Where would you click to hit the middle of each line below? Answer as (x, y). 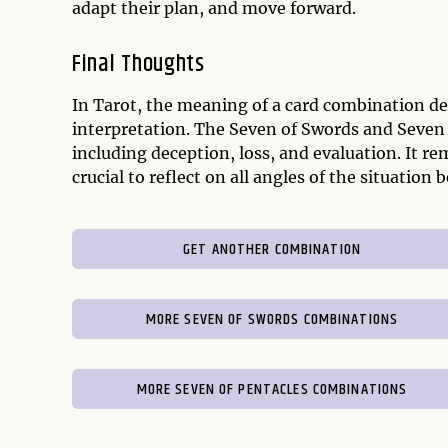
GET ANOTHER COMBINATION (272, 249)
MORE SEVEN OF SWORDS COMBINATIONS (272, 319)
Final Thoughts (138, 63)
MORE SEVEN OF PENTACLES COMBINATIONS (272, 389)
